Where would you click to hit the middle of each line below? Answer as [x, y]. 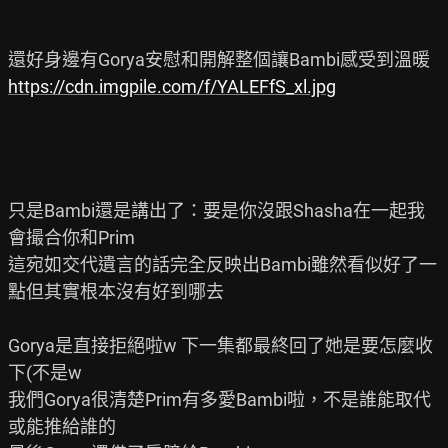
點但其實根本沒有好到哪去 [116, 291]
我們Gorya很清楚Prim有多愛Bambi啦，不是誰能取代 [219, 399]
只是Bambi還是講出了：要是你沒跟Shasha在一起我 [216, 210]
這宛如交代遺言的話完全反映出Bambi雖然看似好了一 [222, 264]
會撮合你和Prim [71, 237]
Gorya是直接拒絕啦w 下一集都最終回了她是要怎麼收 [220, 345]
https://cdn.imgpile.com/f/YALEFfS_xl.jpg [172, 86]
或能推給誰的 [62, 426]
